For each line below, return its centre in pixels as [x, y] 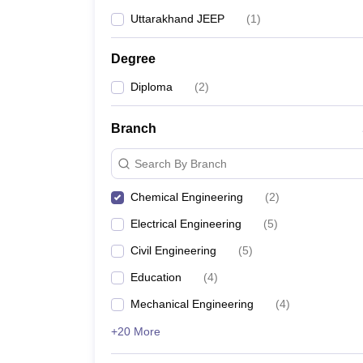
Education [156, 277]
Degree [133, 59]
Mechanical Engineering [192, 304]
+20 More [136, 331]
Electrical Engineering [186, 224]
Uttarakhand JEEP [177, 19]
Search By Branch [181, 163]
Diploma [152, 87]
